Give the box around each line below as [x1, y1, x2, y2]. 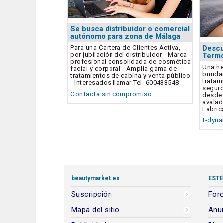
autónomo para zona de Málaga [70, 31, 181, 41]
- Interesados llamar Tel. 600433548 [70, 79, 179, 87]
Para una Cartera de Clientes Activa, [70, 44, 181, 52]
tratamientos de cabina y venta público [70, 72, 191, 80]
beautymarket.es [71, 174, 120, 182]
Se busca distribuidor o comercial [70, 24, 190, 33]
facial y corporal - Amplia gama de [70, 65, 177, 73]
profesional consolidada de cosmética [70, 58, 191, 66]
